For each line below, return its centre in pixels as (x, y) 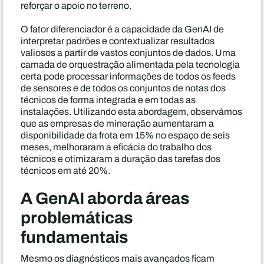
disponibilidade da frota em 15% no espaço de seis (125, 135)
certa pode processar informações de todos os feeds (128, 76)
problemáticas (77, 217)
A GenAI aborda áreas (105, 198)
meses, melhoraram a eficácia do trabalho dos (116, 147)
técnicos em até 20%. (65, 171)
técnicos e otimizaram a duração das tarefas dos (121, 159)
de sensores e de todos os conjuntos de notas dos (123, 88)
